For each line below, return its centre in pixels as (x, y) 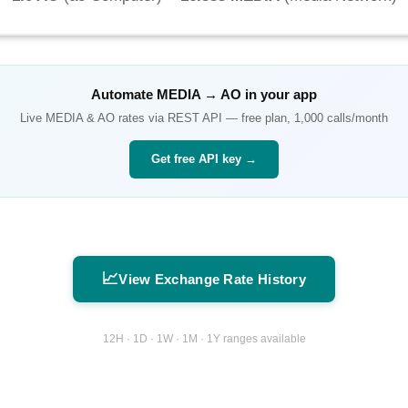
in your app (279, 95)
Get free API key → (204, 159)
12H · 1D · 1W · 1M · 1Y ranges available (204, 338)
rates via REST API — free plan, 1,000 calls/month (251, 118)
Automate (124, 95)
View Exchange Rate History (213, 280)
